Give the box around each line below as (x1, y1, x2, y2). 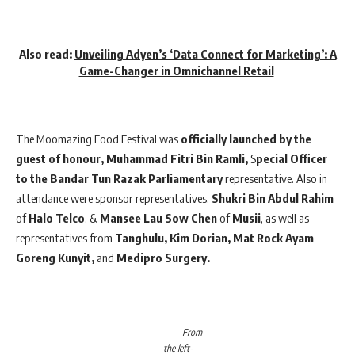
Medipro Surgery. (114, 250, 210, 265)
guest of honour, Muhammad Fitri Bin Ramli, (16, 151, 250, 166)
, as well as (261, 210, 309, 225)
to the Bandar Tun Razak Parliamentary (16, 170, 225, 185)
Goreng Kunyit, (16, 250, 97, 265)
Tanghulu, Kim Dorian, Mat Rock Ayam (115, 230, 314, 245)
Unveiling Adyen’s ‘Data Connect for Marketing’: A (74, 47, 337, 62)
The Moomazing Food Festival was (16, 131, 181, 146)
